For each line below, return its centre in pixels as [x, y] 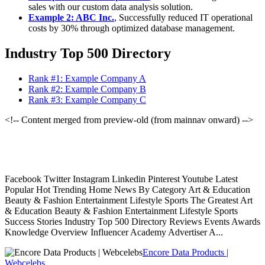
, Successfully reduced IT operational [183, 18]
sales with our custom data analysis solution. [111, 7]
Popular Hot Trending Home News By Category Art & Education [127, 190]
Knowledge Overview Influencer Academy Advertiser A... [114, 232]
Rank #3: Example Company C [87, 100]
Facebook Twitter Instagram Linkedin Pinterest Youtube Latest [121, 179]
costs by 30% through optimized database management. [132, 28]
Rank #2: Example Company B [87, 89]
